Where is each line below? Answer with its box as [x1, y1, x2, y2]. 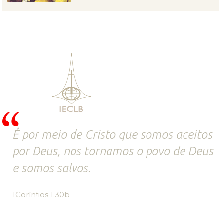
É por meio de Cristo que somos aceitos [12, 127, 212, 141]
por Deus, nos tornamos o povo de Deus [12, 144, 213, 158]
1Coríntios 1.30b [12, 189, 70, 199]
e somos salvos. [12, 161, 91, 175]
